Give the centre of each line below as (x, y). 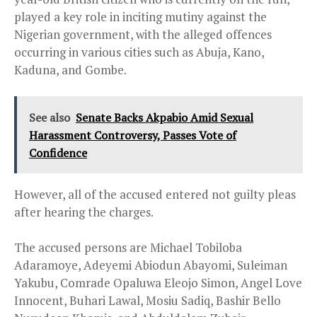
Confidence (58, 152)
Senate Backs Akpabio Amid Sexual (165, 117)
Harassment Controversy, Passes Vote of (133, 135)
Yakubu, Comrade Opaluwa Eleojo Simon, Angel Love (158, 282)
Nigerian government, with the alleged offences (143, 34)
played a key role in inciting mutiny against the (140, 16)
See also (50, 117)
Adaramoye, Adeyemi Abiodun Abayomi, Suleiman (151, 265)
